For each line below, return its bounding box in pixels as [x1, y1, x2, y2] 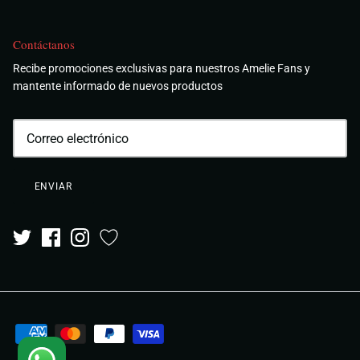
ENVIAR [34, 180, 73, 192]
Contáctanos [13, 36, 75, 53]
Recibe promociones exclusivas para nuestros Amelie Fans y [13, 62, 310, 76]
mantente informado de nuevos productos [13, 80, 223, 93]
